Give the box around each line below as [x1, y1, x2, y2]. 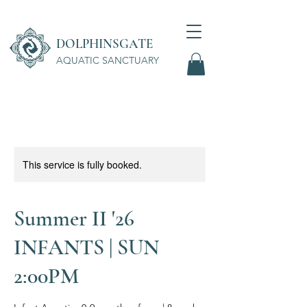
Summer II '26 [14, 205, 134, 232]
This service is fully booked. [23, 158, 142, 171]
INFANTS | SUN [14, 234, 159, 260]
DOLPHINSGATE [56, 36, 153, 51]
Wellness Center [7, 79, 70, 90]
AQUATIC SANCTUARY [56, 54, 159, 66]
